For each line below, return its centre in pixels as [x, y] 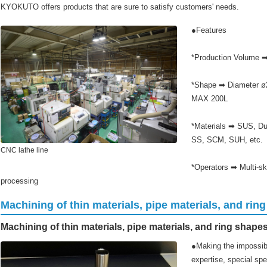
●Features [209, 30]
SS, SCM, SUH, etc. [227, 139]
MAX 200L [209, 98]
